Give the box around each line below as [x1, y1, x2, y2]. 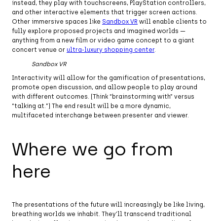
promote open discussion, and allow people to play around [12, 83, 197, 91]
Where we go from [12, 138, 173, 160]
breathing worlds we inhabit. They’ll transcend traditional [12, 210, 191, 218]
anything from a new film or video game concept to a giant [12, 37, 194, 44]
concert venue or [12, 46, 67, 53]
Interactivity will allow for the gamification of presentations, [12, 74, 205, 81]
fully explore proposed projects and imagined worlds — [12, 27, 185, 35]
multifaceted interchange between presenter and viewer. [12, 111, 189, 119]
